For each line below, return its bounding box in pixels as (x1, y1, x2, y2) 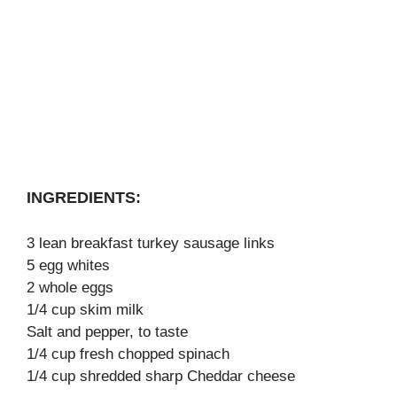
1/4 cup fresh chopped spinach (27, 346, 230, 362)
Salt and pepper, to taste (27, 323, 188, 340)
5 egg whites (27, 257, 110, 274)
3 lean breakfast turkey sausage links (27, 235, 275, 252)
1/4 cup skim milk (27, 301, 144, 318)
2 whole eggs (27, 279, 113, 296)
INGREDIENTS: (27, 189, 141, 206)
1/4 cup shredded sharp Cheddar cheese (27, 368, 295, 385)
